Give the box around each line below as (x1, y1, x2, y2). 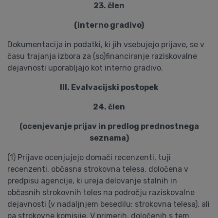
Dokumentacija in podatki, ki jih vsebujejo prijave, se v (7, 40, 204, 49)
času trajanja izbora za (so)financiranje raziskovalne (7, 52, 197, 61)
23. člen (93, 1, 125, 10)
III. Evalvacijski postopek (59, 83, 159, 92)
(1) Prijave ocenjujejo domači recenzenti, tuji (7, 153, 171, 162)
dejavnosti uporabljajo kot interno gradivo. (7, 63, 163, 73)
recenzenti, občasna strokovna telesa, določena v (7, 164, 188, 174)
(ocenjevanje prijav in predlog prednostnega (19, 122, 199, 131)
